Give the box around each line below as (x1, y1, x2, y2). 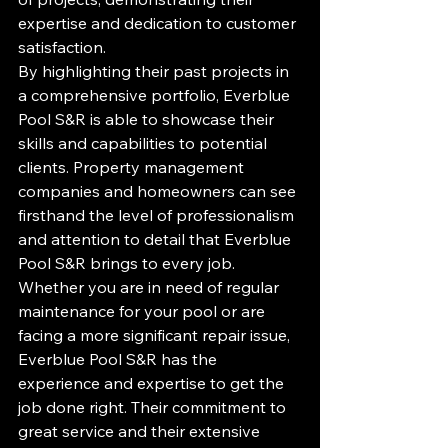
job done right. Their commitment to (18, 397, 290, 418)
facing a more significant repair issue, (18, 325, 294, 346)
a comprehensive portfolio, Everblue (18, 85, 294, 106)
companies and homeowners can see (18, 181, 300, 202)
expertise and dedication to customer (18, 13, 300, 34)
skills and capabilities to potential (18, 133, 271, 154)
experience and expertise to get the (18, 373, 288, 394)
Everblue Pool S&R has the (18, 349, 221, 370)
